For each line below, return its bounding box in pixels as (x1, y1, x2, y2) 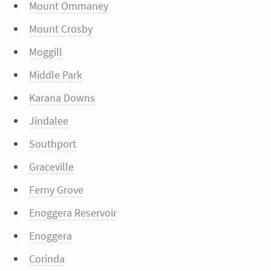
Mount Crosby (28, 22, 93, 36)
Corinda (28, 252, 65, 266)
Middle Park (28, 68, 82, 82)
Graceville (28, 160, 74, 174)
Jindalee (28, 114, 68, 128)
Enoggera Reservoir (28, 206, 117, 220)
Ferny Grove (28, 183, 83, 197)
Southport (28, 137, 76, 151)
